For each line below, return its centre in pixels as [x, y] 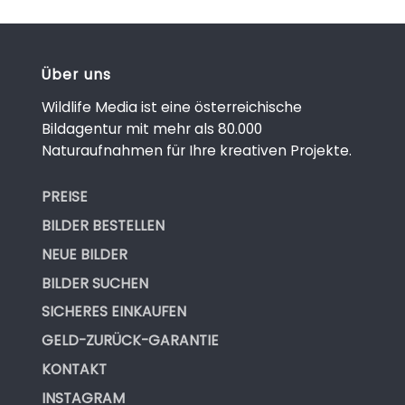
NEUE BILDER [84, 254]
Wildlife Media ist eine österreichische [171, 107]
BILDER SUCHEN [94, 283]
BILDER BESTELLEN [103, 225]
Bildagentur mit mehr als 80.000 [151, 128]
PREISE [64, 197]
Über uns [76, 75]
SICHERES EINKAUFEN [113, 312]
